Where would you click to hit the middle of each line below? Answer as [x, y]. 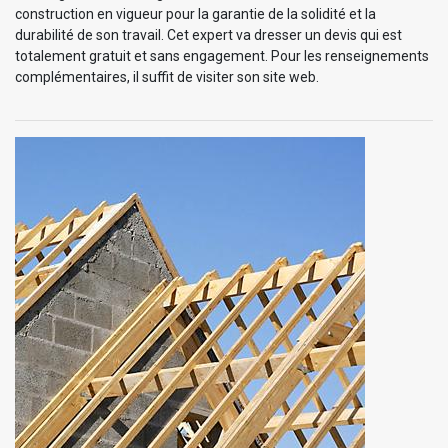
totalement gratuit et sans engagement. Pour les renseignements [222, 56]
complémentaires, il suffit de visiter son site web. [167, 77]
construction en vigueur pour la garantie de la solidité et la [195, 14]
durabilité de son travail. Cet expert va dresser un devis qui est [208, 35]
